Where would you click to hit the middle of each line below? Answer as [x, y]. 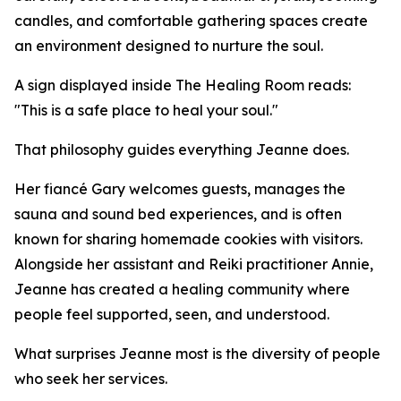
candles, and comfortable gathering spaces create [191, 21]
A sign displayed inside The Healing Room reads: [183, 85]
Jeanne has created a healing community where [182, 289]
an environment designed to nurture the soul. [169, 46]
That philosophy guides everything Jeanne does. [182, 149]
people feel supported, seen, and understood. [172, 314]
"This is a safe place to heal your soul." [146, 110]
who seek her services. [91, 379]
